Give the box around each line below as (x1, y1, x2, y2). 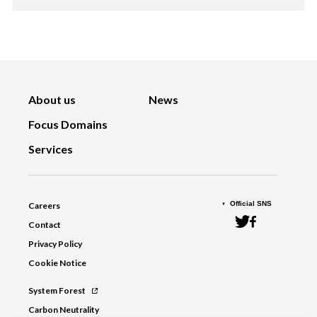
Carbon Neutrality (28, 304, 99, 316)
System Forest (28, 285, 86, 296)
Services (28, 142, 73, 156)
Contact (28, 219, 61, 231)
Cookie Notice (28, 258, 86, 269)
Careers (28, 200, 60, 212)
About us (28, 93, 76, 107)
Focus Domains (28, 117, 108, 132)
